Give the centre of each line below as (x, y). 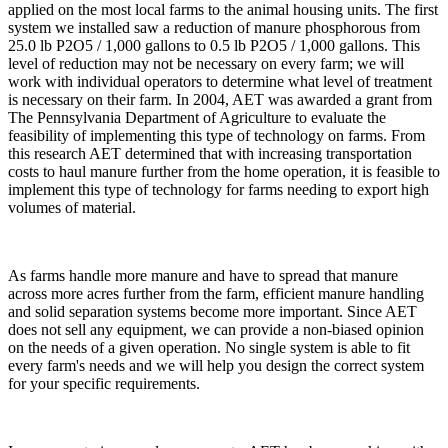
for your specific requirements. (104, 384)
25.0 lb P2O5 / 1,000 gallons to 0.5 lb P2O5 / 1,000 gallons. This (214, 46)
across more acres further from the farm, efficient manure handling (216, 294)
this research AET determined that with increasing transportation (210, 154)
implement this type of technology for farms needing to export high (218, 190)
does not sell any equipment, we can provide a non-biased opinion (216, 330)
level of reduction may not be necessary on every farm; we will (206, 64)
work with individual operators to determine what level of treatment (220, 82)
